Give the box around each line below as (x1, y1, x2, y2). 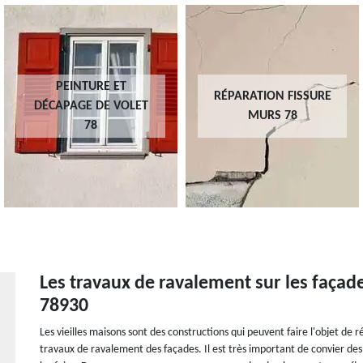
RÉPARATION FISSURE (213, 90, 331, 103)
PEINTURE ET (55, 80, 126, 93)
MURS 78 (247, 109, 297, 122)
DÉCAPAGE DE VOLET (33, 100, 148, 113)
